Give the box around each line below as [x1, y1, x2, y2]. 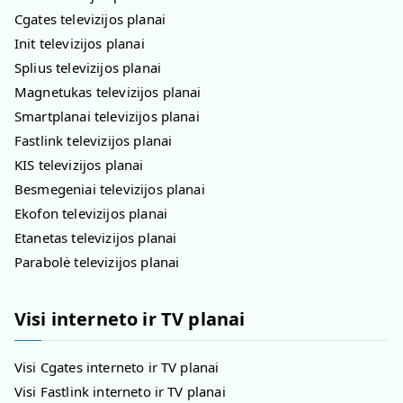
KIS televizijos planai [14, 155, 144, 174]
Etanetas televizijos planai [14, 228, 177, 246]
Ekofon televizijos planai [14, 203, 167, 222]
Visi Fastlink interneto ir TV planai [14, 382, 226, 401]
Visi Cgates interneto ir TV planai [14, 358, 219, 377]
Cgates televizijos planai [14, 9, 166, 28]
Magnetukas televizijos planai [14, 82, 201, 101]
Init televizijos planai [14, 33, 145, 52]
